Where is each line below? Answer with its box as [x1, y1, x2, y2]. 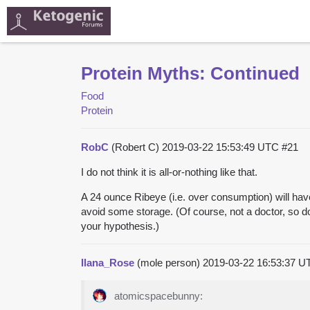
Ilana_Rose [81, 256, 134, 268]
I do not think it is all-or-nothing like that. [81, 165, 257, 178]
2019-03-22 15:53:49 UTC [162, 140, 282, 153]
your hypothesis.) [81, 219, 159, 232]
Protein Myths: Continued [81, 62, 300, 84]
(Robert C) [109, 140, 162, 153]
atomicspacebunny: [111, 289, 203, 302]
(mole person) [134, 256, 203, 268]
